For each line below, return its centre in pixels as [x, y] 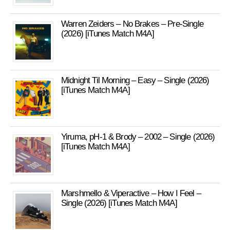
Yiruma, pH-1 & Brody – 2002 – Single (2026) [138, 137]
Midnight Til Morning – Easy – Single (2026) [135, 80]
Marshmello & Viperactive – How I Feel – [131, 193]
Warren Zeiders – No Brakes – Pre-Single [132, 24]
